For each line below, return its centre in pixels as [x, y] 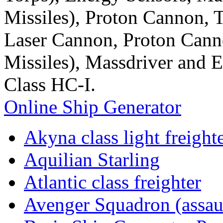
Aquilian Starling [92, 160]
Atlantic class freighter [112, 182]
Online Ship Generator [93, 107]
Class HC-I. [50, 85]
